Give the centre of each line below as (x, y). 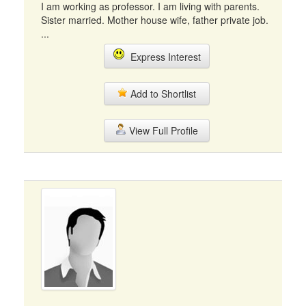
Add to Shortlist (162, 94)
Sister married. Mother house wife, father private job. (155, 20)
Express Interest (163, 57)
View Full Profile (162, 130)
